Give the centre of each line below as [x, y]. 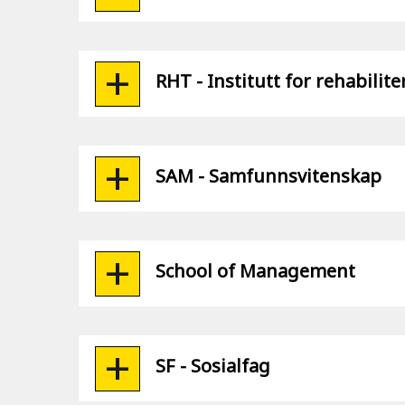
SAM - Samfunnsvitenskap [268, 176]
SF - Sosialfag [213, 366]
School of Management [255, 271]
